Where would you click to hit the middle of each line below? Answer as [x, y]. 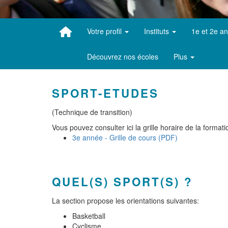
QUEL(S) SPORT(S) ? [122, 182]
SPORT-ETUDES [105, 93]
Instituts [157, 31]
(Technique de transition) [92, 112]
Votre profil [105, 31]
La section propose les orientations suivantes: [125, 201]
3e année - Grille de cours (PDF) [125, 137]
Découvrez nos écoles [122, 56]
